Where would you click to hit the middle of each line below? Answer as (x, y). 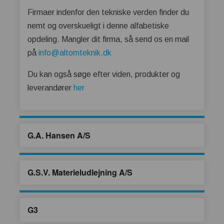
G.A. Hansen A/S (59, 135)
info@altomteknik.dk (75, 52)
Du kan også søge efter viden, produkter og (104, 74)
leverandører (50, 87)
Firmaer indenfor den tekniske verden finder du (108, 12)
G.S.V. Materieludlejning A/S (80, 172)
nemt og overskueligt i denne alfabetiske (98, 25)
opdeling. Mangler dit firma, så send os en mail (108, 39)
